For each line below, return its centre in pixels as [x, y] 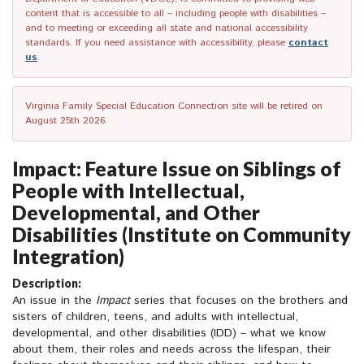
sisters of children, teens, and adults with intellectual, [155, 317]
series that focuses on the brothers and [241, 301]
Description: [47, 284]
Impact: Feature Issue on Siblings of [177, 169]
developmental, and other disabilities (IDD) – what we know [169, 334]
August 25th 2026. [66, 121]
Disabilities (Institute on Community [182, 234]
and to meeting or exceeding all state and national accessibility [167, 28]
